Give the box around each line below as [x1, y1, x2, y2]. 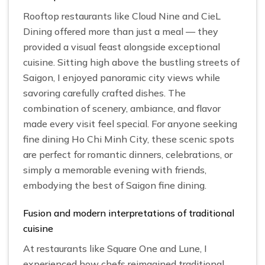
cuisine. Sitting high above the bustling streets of [23, 56, 240, 69]
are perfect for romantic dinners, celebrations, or [23, 148, 232, 161]
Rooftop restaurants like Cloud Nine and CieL [23, 10, 221, 22]
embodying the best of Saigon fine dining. [23, 179, 206, 192]
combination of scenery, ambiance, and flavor [23, 102, 221, 115]
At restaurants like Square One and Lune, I [23, 242, 207, 254]
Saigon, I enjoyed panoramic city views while [23, 72, 220, 84]
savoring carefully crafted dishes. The [23, 87, 186, 99]
